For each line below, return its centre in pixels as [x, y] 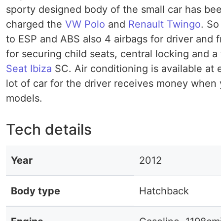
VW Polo [85, 24]
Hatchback [164, 191]
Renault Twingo [165, 24]
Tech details [49, 129]
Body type [36, 191]
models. [24, 98]
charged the [36, 24]
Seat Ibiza [29, 69]
